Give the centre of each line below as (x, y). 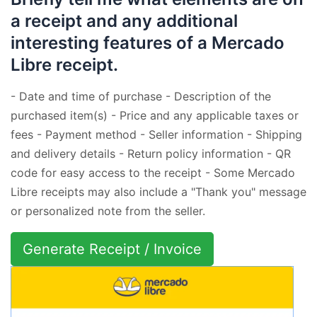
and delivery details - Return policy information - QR (151, 153)
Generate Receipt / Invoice (112, 249)
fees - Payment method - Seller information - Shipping (156, 134)
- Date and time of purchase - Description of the (141, 96)
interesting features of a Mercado (148, 42)
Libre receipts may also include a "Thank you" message (158, 191)
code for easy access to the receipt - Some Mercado (153, 172)
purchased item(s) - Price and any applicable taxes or (155, 115)
